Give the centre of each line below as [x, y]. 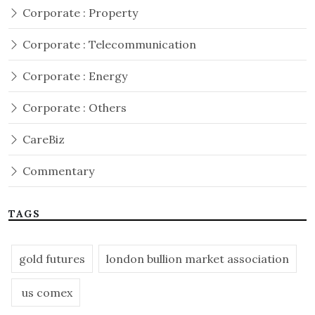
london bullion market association [198, 259]
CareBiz [42, 140]
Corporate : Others [73, 108]
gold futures [52, 259]
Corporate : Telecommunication [108, 45]
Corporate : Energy [73, 76]
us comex [46, 293]
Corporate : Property [79, 13]
